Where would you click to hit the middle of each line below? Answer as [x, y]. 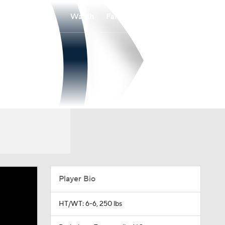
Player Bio [77, 179]
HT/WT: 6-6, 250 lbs [90, 204]
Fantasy [120, 16]
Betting [159, 16]
